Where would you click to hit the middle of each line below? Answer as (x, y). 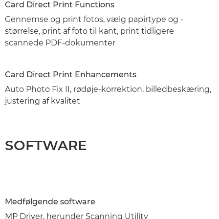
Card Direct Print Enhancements (71, 75)
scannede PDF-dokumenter (60, 43)
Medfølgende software (50, 202)
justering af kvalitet (43, 101)
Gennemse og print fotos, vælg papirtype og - (94, 20)
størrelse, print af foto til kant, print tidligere (89, 31)
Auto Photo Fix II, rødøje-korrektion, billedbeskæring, (108, 89)
